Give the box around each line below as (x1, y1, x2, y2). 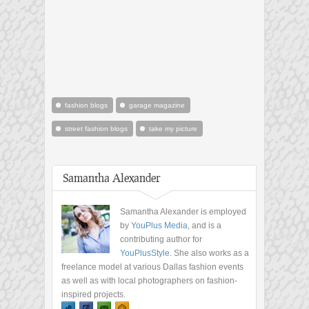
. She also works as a (170, 248, 249, 259)
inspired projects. (61, 290, 126, 300)
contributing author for (120, 235, 202, 245)
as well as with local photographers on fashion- (61, 276, 237, 286)
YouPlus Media (131, 221, 188, 231)
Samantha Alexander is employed (120, 207, 246, 217)
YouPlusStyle (120, 248, 170, 259)
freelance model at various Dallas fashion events (61, 262, 243, 272)
